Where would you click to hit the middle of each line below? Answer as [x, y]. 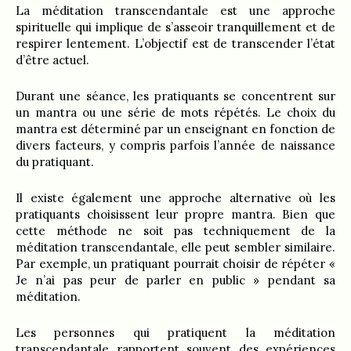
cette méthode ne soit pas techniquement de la [175, 231]
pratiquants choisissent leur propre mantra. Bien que [175, 215]
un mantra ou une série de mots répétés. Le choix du [175, 113]
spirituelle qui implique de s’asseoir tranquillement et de [175, 27]
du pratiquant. [55, 162]
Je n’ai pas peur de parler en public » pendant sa [175, 280]
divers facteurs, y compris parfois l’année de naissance [175, 146]
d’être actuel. [52, 60]
